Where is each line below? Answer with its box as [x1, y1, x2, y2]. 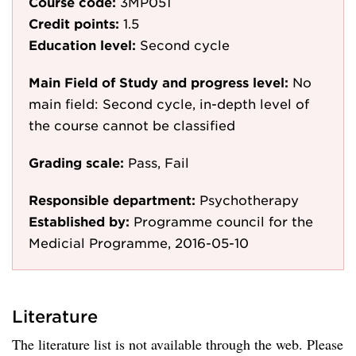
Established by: [29, 213, 130, 229]
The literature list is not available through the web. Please [12, 335, 343, 354]
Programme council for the [133, 213, 313, 229]
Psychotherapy [199, 192, 299, 207]
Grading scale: [29, 154, 124, 170]
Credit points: [29, 15, 119, 31]
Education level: [29, 37, 136, 52]
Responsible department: [29, 192, 195, 207]
